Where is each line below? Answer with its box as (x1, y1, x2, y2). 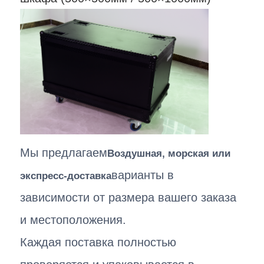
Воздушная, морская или (107, 147, 231, 159)
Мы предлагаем (20, 146, 108, 159)
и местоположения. (20, 213, 127, 226)
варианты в (111, 168, 174, 181)
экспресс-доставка (20, 170, 112, 181)
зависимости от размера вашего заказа (20, 190, 237, 204)
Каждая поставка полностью (20, 235, 177, 249)
